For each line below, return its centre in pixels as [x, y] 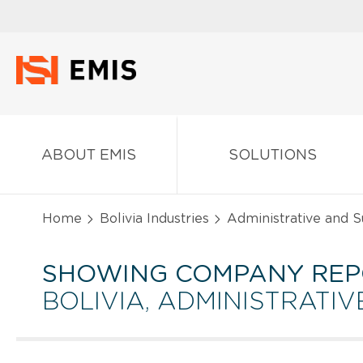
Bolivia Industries [154, 218]
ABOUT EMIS [88, 155]
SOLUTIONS [272, 155]
